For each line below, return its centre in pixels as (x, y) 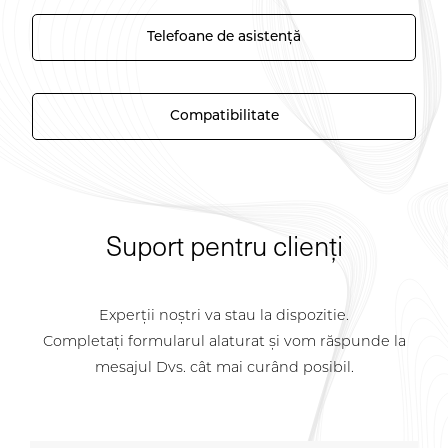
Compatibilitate (224, 116)
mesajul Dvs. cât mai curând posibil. (224, 368)
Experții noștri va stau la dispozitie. (224, 316)
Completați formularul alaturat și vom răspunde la (224, 342)
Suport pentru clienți (224, 245)
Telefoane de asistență (224, 37)
